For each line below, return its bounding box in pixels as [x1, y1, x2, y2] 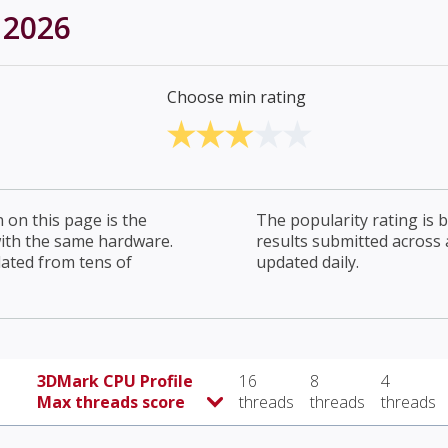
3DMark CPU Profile [37, 370, 193, 393]
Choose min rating [167, 86, 307, 109]
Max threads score [37, 391, 185, 414]
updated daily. [256, 251, 359, 274]
